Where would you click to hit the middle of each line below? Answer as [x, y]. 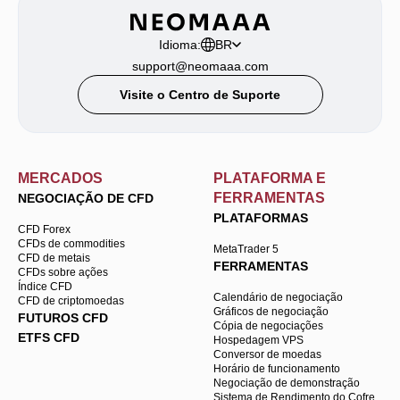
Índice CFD [45, 286]
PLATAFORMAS [261, 217]
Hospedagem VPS [258, 340]
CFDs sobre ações [63, 272]
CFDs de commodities [71, 243]
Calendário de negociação [278, 297]
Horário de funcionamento [277, 368]
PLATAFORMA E [270, 178]
